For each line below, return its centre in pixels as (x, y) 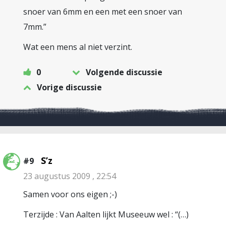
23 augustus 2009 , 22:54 (70, 176)
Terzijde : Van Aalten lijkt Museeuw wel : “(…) (106, 214)
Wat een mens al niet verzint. (78, 47)
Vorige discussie (69, 87)
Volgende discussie (124, 72)
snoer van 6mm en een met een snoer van (103, 12)
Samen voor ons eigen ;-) (70, 194)
